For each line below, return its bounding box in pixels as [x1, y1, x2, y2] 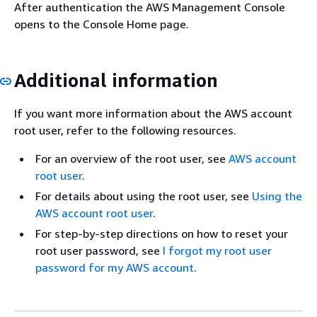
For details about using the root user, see [35, 189, 252, 203]
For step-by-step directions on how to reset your [35, 226, 288, 241]
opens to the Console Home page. [14, 16, 189, 31]
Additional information [14, 69, 218, 91]
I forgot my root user [163, 243, 272, 258]
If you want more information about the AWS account [14, 106, 292, 120]
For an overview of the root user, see [35, 151, 229, 166]
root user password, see [35, 243, 163, 258]
